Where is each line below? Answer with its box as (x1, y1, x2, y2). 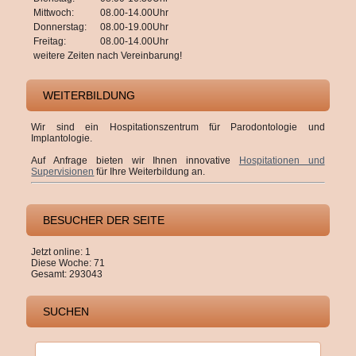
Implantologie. (31, 132, 93, 144)
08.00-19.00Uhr (100, 21, 169, 33)
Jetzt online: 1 (31, 246, 91, 257)
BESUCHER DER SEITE (43, 213, 165, 226)
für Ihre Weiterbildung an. (94, 165, 206, 177)
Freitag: (33, 35, 67, 47)
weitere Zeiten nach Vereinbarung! (33, 49, 183, 61)
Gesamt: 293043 (31, 268, 103, 280)
